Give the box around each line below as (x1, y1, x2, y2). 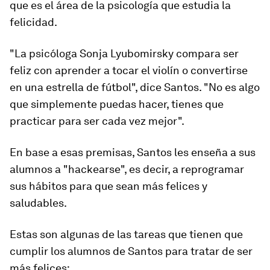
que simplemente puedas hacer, (10, 98, 171, 110)
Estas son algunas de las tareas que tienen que (10, 228, 243, 240)
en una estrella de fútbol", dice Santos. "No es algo (10, 81, 260, 93)
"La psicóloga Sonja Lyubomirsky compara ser (10, 47, 239, 60)
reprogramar (181, 163, 244, 175)
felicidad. (10, 16, 57, 28)
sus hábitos (10, 180, 67, 192)
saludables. (10, 196, 67, 209)
